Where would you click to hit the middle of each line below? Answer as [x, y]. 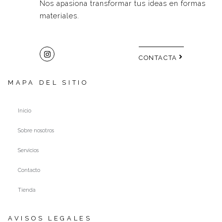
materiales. [59, 16]
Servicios [28, 150]
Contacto [29, 170]
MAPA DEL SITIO [48, 83]
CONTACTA [158, 58]
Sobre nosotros [36, 131]
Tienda [27, 190]
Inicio [25, 111]
